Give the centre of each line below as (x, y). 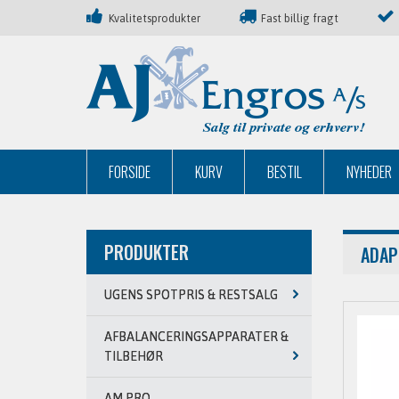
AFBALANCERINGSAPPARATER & (196, 337)
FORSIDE (130, 172)
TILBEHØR (134, 356)
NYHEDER (369, 172)
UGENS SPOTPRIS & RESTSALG (191, 295)
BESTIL (285, 172)
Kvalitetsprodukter (155, 18)
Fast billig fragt (300, 18)
